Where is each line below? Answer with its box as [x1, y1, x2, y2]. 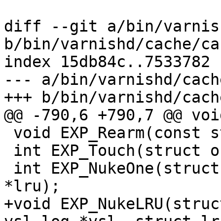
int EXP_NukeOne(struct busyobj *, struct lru [4, 159, 13, 178]
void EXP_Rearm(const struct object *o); [4, 124, 13, 142]
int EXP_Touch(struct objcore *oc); [4, 142, 13, 160]
